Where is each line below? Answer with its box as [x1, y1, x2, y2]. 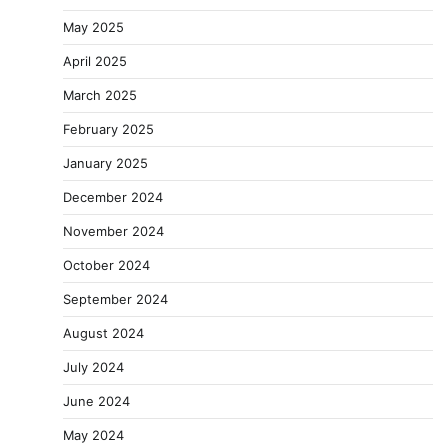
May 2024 [63, 427, 124, 444]
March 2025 [63, 87, 137, 104]
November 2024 [63, 223, 164, 240]
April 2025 [63, 53, 127, 70]
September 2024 [63, 291, 168, 308]
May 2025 [63, 19, 124, 36]
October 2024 [63, 257, 150, 274]
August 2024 [63, 325, 144, 342]
